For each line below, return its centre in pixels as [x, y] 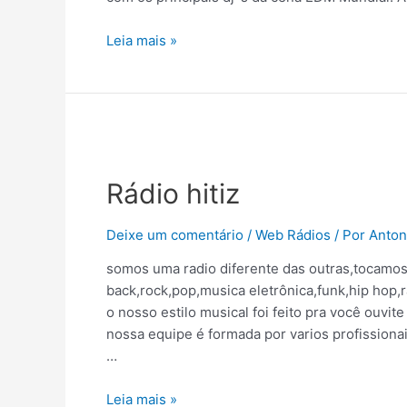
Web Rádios [293, 235]
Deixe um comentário [175, 235]
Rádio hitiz [173, 194]
